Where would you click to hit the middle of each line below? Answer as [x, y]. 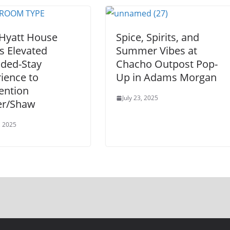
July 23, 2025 [140, 98]
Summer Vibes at [157, 51]
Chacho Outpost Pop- [167, 64]
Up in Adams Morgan [166, 78]
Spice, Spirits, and [158, 37]
